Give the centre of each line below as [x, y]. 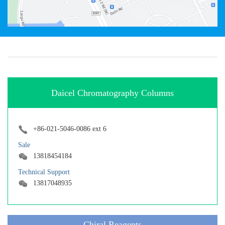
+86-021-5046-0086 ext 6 [70, 129]
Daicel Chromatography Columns [113, 93]
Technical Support [44, 172]
